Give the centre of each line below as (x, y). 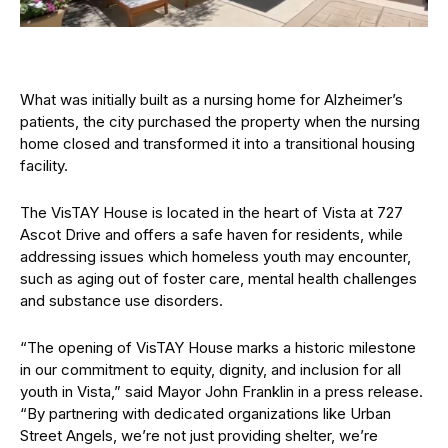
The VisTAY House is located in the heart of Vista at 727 (211, 213)
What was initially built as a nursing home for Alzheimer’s (211, 100)
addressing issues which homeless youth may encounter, (215, 257)
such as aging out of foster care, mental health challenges (218, 279)
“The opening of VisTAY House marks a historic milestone (218, 348)
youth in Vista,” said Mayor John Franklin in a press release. (221, 392)
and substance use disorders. (121, 301)
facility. (44, 166)
